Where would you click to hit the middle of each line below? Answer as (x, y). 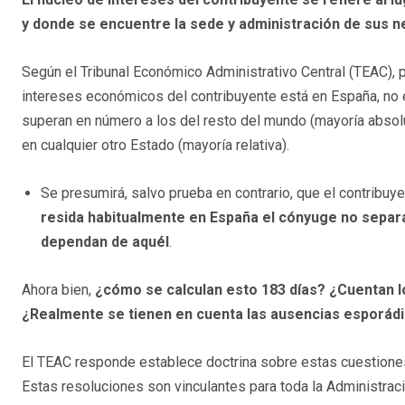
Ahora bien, (57, 290)
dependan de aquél (105, 242)
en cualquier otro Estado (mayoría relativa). (155, 146)
